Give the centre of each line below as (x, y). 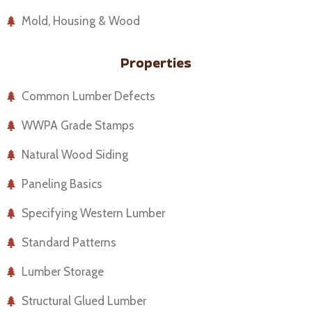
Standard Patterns (69, 243)
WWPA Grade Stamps (78, 126)
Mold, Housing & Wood (81, 21)
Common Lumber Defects (89, 96)
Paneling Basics (62, 184)
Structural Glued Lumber (84, 301)
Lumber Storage (63, 272)
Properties (156, 63)
